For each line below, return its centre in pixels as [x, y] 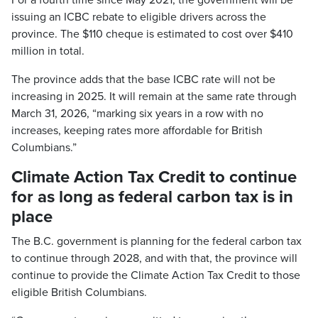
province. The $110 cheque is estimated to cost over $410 [152, 34]
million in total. [48, 51]
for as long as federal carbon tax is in [152, 197]
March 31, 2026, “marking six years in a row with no [137, 114]
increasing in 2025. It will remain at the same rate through [154, 97]
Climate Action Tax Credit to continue [154, 177]
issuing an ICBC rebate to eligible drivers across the [139, 17]
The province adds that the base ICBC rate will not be [143, 79]
